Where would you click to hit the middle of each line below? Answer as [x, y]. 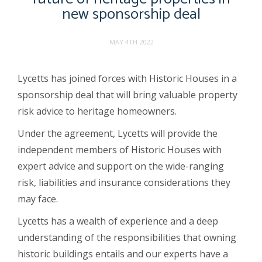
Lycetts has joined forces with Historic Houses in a [127, 78]
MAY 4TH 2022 [131, 42]
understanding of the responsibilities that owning [127, 237]
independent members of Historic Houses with [120, 149]
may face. [38, 199]
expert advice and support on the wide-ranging [121, 166]
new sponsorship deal [131, 14]
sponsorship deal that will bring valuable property [128, 94]
